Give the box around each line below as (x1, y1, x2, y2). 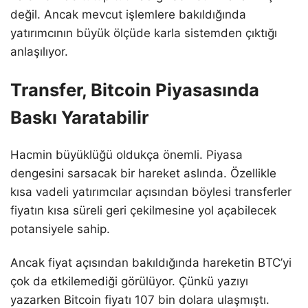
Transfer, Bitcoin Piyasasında (10, 78, 259, 100)
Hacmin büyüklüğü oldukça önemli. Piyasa (10, 147, 243, 162)
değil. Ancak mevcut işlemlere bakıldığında (10, 7, 246, 21)
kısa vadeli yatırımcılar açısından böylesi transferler (10, 184, 291, 199)
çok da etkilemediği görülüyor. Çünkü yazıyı (10, 274, 248, 288)
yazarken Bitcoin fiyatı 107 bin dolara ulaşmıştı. (10, 292, 269, 307)
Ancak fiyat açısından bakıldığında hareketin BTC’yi (10, 255, 291, 269)
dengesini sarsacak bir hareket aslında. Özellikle (10, 166, 276, 180)
